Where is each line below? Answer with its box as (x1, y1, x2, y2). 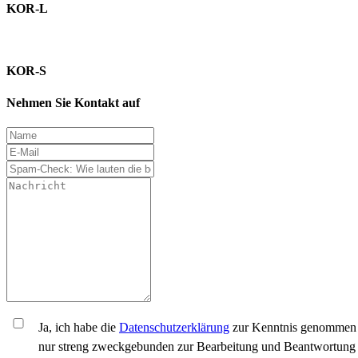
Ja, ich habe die (38, 320, 119, 334)
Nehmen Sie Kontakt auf (6, 95, 140, 109)
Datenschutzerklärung (119, 320, 229, 334)
